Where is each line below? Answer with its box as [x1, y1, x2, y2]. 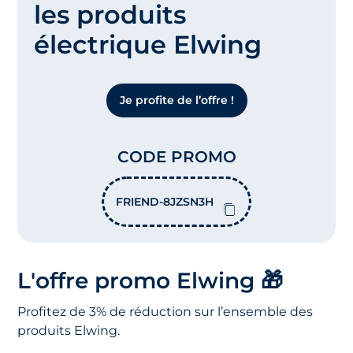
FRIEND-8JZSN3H [116, 195, 214, 210]
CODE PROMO [117, 147, 236, 167]
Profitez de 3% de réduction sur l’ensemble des [17, 304, 314, 320]
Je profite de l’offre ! [119, 93, 234, 108]
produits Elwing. [17, 323, 121, 339]
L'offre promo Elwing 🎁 [17, 267, 284, 295]
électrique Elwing [33, 29, 262, 61]
